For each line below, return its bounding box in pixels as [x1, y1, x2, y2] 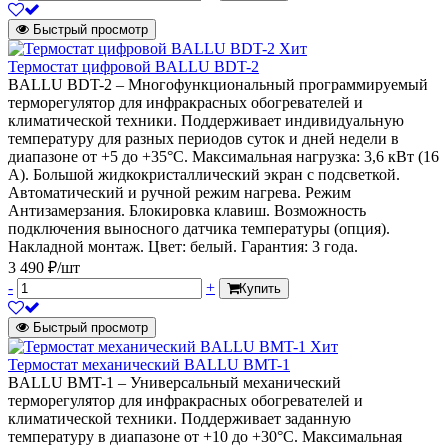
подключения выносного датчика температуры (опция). [8, 220, 390, 238]
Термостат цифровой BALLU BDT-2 [8, 58, 259, 76]
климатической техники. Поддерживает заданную [8, 410, 351, 428]
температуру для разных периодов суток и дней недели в [8, 130, 399, 148]
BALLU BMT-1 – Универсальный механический [8, 374, 341, 392]
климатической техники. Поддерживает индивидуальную [8, 112, 404, 130]
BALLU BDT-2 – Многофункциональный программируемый [8, 76, 428, 94]
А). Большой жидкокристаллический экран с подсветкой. [8, 166, 400, 184]
